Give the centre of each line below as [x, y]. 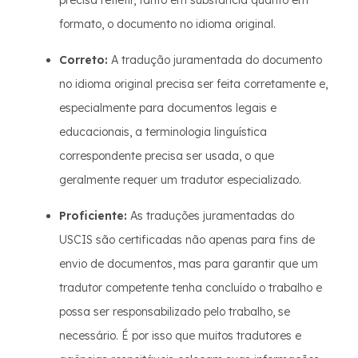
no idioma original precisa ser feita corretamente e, [193, 84]
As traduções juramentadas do [211, 216]
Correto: [84, 60]
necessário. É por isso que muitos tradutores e [180, 336]
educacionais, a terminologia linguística [163, 132]
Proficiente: [93, 216]
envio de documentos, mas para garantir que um [189, 264]
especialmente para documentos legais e [168, 108]
